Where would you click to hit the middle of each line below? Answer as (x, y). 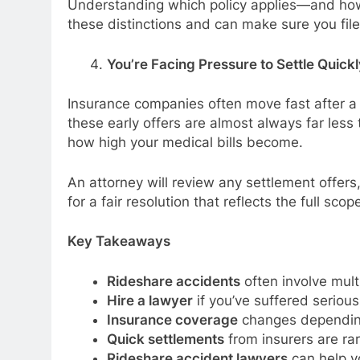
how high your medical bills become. (185, 143)
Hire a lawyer (149, 300)
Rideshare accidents (173, 281)
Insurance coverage (172, 319)
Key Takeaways (119, 241)
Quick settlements (165, 339)
